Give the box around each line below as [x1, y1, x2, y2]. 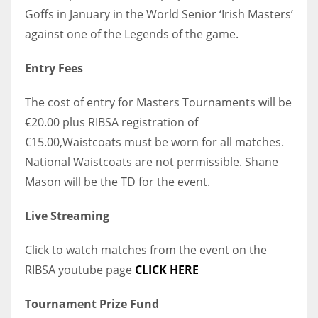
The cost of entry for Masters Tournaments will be [25, 94, 292, 110]
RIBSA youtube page [25, 261, 135, 278]
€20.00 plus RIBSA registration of [25, 114, 198, 130]
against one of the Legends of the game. [25, 26, 238, 42]
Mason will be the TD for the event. [25, 173, 210, 190]
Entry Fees [25, 60, 83, 76]
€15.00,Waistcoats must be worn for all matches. [25, 133, 284, 150]
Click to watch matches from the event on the [25, 241, 267, 258]
